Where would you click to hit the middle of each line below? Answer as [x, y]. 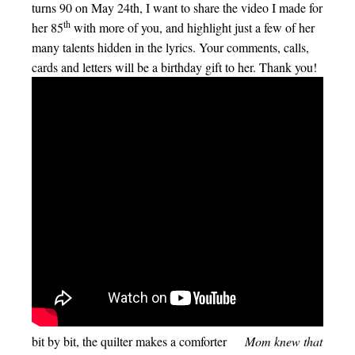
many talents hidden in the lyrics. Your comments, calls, [170, 47]
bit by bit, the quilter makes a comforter [138, 341]
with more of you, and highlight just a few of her [193, 27]
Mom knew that [284, 341]
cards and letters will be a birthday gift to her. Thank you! [174, 67]
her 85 [48, 27]
